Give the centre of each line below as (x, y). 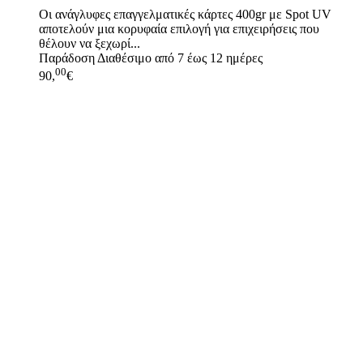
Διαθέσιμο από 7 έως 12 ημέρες (179, 58)
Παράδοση (67, 58)
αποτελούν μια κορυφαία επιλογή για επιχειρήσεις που (179, 28)
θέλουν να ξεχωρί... (90, 43)
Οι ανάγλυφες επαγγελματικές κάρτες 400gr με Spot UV (185, 14)
